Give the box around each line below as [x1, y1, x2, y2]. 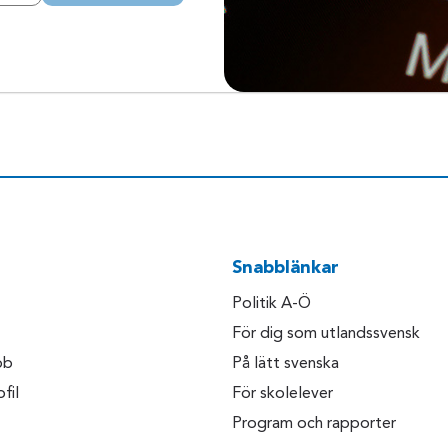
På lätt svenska [232, 356, 339, 373]
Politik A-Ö [232, 296, 311, 313]
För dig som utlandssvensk [232, 326, 420, 343]
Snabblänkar [232, 259, 339, 278]
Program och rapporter [232, 416, 396, 433]
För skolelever [232, 386, 333, 403]
